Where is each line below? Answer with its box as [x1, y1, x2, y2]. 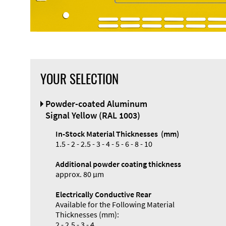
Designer [30, 101, 64, 112]
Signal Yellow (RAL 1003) [45, 109, 140, 122]
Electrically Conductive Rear [55, 189, 151, 200]
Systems [145, 191, 178, 202]
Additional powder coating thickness [55, 159, 181, 169]
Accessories [145, 202, 190, 214]
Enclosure [145, 167, 184, 179]
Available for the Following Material [55, 199, 175, 210]
